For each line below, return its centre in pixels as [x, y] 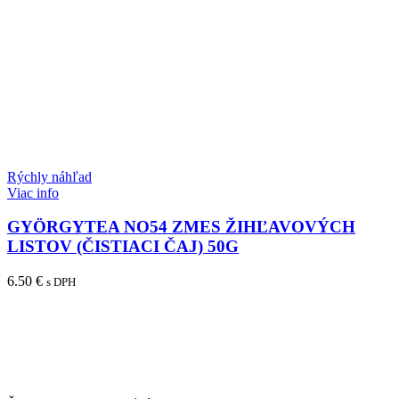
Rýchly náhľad [49, 176]
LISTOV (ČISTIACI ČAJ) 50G [123, 247]
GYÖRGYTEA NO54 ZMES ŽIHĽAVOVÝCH [181, 227]
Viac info [33, 192]
